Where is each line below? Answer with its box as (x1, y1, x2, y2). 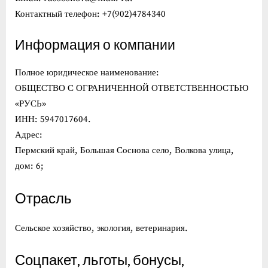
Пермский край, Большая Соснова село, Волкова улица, (15, 145, 234, 157)
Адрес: (15, 129, 42, 141)
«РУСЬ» (15, 98, 46, 110)
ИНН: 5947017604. (15, 114, 91, 126)
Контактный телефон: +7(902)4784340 (15, 8, 166, 20)
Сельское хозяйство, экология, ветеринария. (15, 222, 188, 234)
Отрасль (15, 190, 72, 207)
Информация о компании (15, 37, 175, 53)
